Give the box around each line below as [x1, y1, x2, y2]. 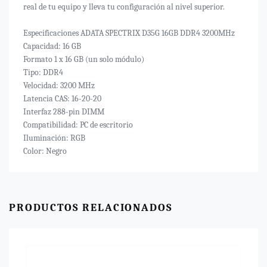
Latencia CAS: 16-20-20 [23, 94, 101, 103]
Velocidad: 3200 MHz [23, 81, 95, 90]
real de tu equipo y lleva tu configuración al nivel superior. [23, 2, 225, 11]
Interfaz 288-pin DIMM [23, 107, 104, 116]
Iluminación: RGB [23, 133, 85, 142]
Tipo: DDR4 [23, 68, 63, 77]
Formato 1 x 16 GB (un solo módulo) [23, 55, 144, 64]
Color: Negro [23, 147, 67, 156]
